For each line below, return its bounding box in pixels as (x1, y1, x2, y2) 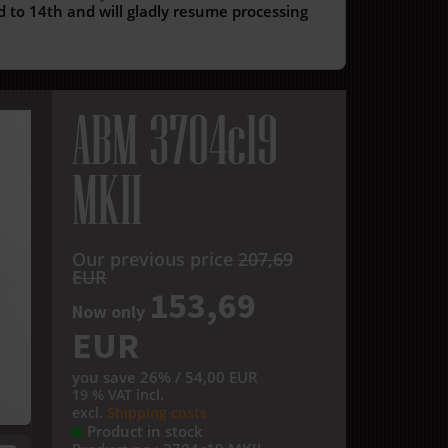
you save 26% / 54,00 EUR (72, 367, 258, 387)
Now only (72, 300, 149, 323)
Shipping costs (107, 403, 207, 422)
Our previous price (72, 247, 238, 271)
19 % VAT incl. (72, 385, 164, 404)
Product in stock (87, 421, 203, 441)
